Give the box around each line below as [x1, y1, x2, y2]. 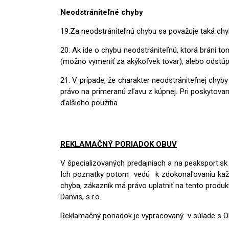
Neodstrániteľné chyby [60, 7, 143, 17]
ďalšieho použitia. [60, 98, 119, 107]
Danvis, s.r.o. [60, 192, 101, 201]
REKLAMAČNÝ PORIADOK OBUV [60, 139, 177, 149]
